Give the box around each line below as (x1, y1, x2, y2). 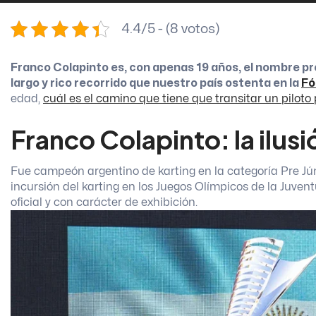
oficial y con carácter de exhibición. (11, 196, 197, 208)
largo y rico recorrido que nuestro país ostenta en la (11, 78, 301, 90)
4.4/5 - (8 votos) (121, 23, 219, 36)
